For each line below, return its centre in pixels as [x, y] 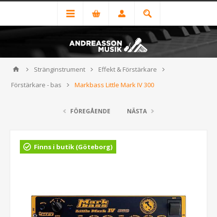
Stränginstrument [60, 69]
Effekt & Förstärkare [128, 69]
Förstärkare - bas [36, 85]
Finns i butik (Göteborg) [73, 147]
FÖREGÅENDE [90, 111]
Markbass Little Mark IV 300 [114, 85]
